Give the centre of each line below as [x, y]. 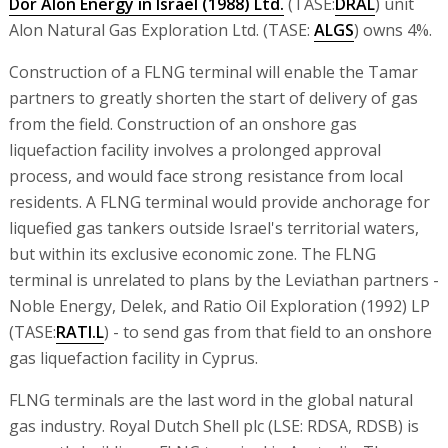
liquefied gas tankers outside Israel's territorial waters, [213, 228]
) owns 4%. [392, 30]
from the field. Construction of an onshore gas [182, 124]
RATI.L [79, 332]
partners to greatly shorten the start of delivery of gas [213, 98]
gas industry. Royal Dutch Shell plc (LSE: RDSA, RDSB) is [213, 426]
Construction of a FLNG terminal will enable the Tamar [213, 72]
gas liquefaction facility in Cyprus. [133, 358]
